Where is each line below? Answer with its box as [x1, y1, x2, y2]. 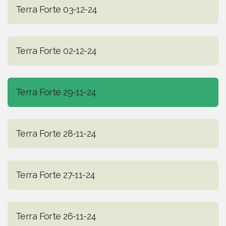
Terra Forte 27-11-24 [16, 169, 95, 181]
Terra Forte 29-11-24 [16, 87, 96, 98]
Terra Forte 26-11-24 [16, 211, 96, 222]
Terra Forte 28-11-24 [16, 128, 96, 139]
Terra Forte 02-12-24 [16, 45, 97, 56]
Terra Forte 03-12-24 [16, 4, 97, 15]
